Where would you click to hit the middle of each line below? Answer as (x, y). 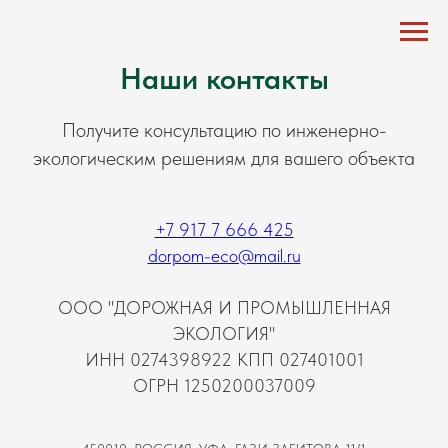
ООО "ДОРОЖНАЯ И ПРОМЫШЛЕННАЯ (224, 307)
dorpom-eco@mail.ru (224, 255)
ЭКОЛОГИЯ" (224, 333)
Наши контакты (224, 78)
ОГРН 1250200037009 (224, 385)
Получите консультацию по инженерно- (224, 130)
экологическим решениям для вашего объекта (224, 158)
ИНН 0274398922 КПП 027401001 (224, 359)
